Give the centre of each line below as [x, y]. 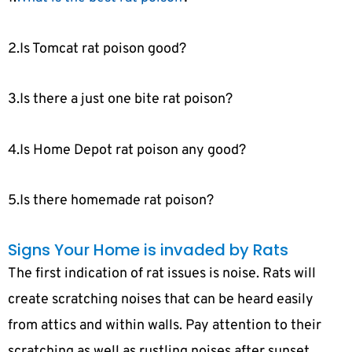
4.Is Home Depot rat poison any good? [127, 150]
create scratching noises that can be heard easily [161, 299]
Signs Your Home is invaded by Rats [148, 249]
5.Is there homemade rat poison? [111, 201]
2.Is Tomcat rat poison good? [97, 49]
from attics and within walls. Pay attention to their [165, 325]
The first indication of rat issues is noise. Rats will [162, 273]
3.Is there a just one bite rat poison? [120, 100]
